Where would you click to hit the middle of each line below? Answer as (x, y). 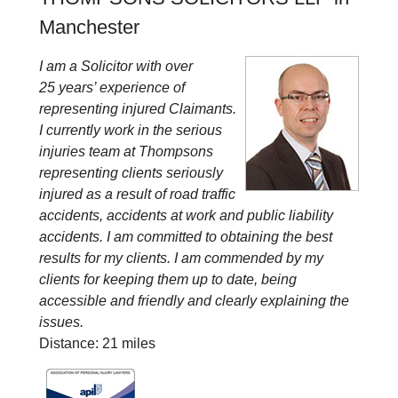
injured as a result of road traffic (137, 194)
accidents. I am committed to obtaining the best (186, 237)
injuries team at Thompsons (126, 151)
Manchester (89, 27)
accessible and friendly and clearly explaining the (194, 301)
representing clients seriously (131, 173)
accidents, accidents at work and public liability (186, 215)
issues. (63, 322)
